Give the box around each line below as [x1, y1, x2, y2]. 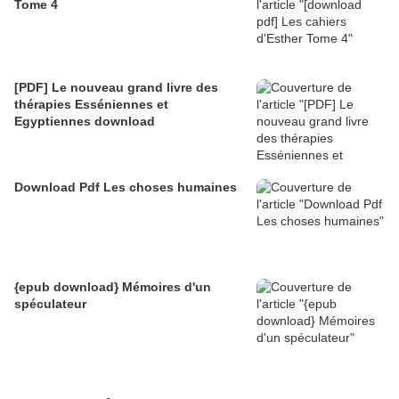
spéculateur [14, 296, 86, 311]
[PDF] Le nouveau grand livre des [14, 79, 218, 94]
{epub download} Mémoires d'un [14, 279, 211, 294]
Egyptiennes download [14, 113, 155, 128]
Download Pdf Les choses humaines [14, 179, 237, 194]
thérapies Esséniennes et [14, 96, 168, 111]
